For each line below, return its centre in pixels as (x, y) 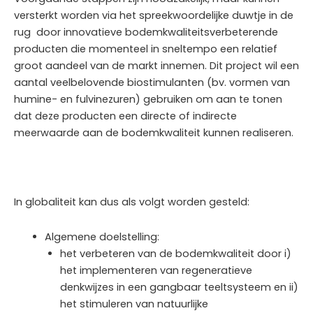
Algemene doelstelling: (102, 236)
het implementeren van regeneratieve (156, 270)
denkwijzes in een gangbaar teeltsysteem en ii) (179, 287)
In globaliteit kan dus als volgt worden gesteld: (132, 202)
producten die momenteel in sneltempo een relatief (146, 49)
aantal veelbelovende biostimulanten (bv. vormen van (152, 82)
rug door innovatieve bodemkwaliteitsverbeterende (146, 32)
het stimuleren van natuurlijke (134, 304)
